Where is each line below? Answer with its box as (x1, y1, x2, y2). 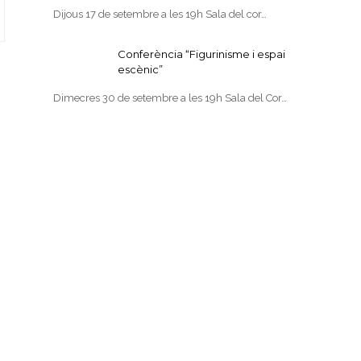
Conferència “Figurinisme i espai (118, 48, 286, 60)
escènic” (118, 63, 164, 76)
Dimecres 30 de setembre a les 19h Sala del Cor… (53, 92, 288, 104)
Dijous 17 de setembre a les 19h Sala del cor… (53, 8, 268, 20)
